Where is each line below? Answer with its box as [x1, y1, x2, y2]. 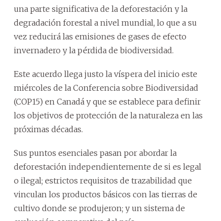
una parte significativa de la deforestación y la [14, 3, 187, 14]
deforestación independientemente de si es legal [14, 161, 201, 172]
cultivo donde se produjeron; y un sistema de [14, 203, 185, 213]
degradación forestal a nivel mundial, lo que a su [14, 17, 197, 28]
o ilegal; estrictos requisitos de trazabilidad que [14, 175, 192, 185]
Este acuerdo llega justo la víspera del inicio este [14, 69, 197, 79]
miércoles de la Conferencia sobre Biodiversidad [14, 82, 198, 93]
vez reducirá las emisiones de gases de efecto [14, 31, 186, 41]
